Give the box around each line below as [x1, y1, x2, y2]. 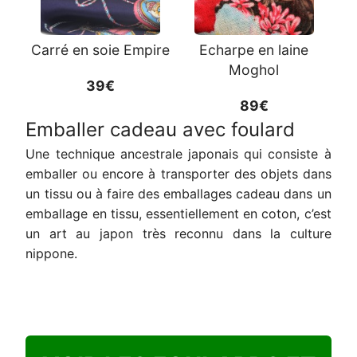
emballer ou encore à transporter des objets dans [25, 165, 331, 182]
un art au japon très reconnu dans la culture [25, 225, 331, 241]
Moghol [229, 61, 280, 78]
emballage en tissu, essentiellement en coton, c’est [25, 205, 331, 222]
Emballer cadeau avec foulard [25, 117, 296, 141]
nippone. [25, 245, 78, 261]
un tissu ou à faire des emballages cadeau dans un [25, 185, 331, 202]
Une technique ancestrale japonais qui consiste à [25, 145, 331, 162]
